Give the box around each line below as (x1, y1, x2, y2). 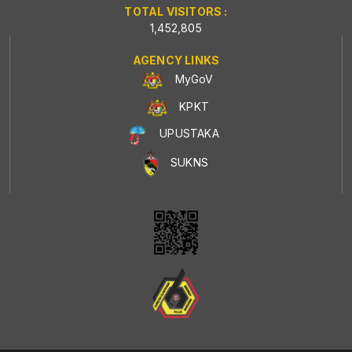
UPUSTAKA (159, 126, 219, 141)
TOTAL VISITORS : (124, 4, 228, 18)
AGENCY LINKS (132, 53, 220, 67)
